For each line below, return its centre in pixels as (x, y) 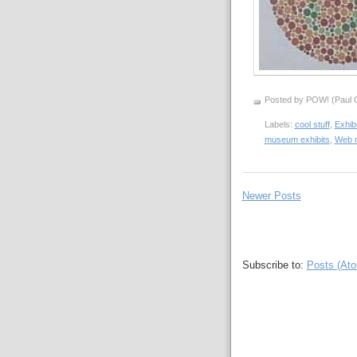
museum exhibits (297, 139)
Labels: (279, 124)
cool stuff (312, 124)
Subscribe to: (274, 265)
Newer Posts (271, 196)
